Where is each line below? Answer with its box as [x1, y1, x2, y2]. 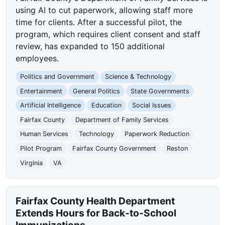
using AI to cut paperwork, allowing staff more [16, 5, 193, 16]
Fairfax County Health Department [16, 195, 175, 207]
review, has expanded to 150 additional [16, 41, 165, 52]
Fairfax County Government [72, 145, 156, 153]
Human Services [20, 130, 69, 138]
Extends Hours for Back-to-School [16, 207, 177, 219]
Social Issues [132, 101, 171, 109]
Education [91, 101, 122, 109]
